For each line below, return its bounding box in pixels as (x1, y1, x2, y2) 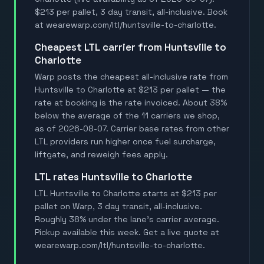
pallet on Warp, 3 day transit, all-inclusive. (35, 200, 202, 212)
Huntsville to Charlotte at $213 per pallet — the (35, 84, 226, 95)
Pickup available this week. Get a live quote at (35, 226, 219, 237)
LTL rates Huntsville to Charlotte (39, 170, 192, 183)
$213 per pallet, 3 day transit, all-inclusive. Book (35, 6, 227, 17)
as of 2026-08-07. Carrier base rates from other (35, 123, 229, 134)
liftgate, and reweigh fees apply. (35, 148, 168, 160)
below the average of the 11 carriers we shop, (35, 110, 220, 121)
